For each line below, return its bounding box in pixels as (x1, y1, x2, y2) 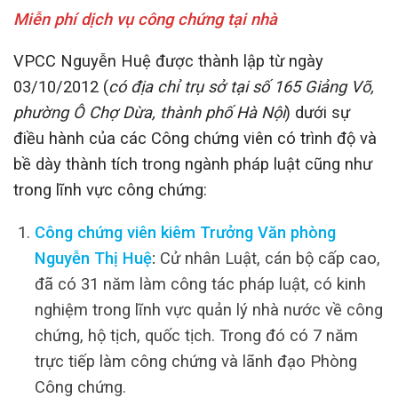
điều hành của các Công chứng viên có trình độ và (13, 129, 377, 148)
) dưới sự (285, 103, 350, 123)
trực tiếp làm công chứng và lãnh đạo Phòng (34, 351, 357, 370)
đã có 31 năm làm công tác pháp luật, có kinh (34, 274, 366, 293)
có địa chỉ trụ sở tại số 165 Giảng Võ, (108, 77, 374, 97)
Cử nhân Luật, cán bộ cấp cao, (155, 248, 380, 267)
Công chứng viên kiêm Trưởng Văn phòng (34, 222, 336, 242)
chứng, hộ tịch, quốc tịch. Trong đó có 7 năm (34, 325, 358, 345)
